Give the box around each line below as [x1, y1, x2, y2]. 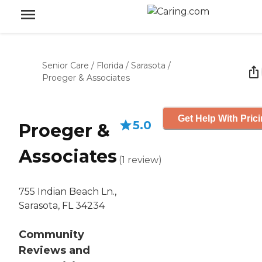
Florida [96, 60, 123, 71]
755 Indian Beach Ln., [19, 186, 116, 198]
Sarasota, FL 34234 [19, 200, 105, 212]
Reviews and [19, 244, 90, 257]
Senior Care [42, 60, 89, 71]
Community [19, 228, 84, 242]
